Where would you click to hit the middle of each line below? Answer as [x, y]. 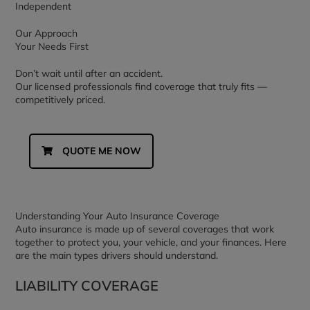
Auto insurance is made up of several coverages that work [145, 229]
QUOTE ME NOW [102, 151]
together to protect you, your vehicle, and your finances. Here [151, 242]
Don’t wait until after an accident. [89, 73]
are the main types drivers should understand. [117, 255]
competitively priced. [61, 100]
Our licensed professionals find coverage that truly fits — [142, 86]
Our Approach [47, 33]
